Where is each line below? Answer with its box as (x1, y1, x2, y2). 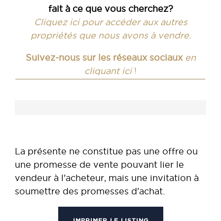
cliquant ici (84, 66, 132, 76)
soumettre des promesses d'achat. (15, 186, 165, 196)
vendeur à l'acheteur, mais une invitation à (15, 173, 199, 183)
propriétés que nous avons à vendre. (30, 31, 191, 40)
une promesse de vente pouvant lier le (15, 159, 184, 169)
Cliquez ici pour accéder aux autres (34, 17, 187, 27)
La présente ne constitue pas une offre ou (15, 146, 198, 156)
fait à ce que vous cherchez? (48, 4, 173, 14)
